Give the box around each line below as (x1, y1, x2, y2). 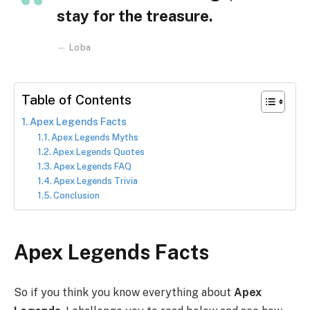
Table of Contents (21, 92, 131, 108)
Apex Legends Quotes (53, 146, 145, 157)
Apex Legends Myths (51, 131, 139, 143)
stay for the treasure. (57, 6, 213, 25)
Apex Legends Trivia (53, 175, 138, 186)
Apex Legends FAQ (53, 161, 132, 172)
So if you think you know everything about (14, 286, 234, 300)
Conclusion (53, 190, 100, 201)
